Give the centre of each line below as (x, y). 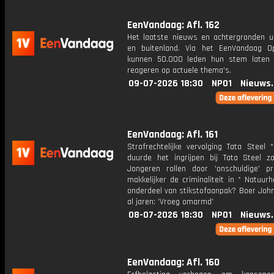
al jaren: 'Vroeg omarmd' (170, 202)
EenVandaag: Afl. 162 (173, 25)
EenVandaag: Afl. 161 (172, 135)
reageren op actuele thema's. (179, 70)
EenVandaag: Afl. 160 (173, 262)
